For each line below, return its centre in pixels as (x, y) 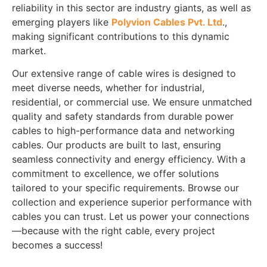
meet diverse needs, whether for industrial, (108, 87)
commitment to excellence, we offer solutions (115, 173)
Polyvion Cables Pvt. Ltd (167, 22)
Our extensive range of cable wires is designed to (124, 73)
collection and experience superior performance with (132, 202)
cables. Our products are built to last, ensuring (117, 145)
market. (29, 50)
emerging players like (62, 22)
